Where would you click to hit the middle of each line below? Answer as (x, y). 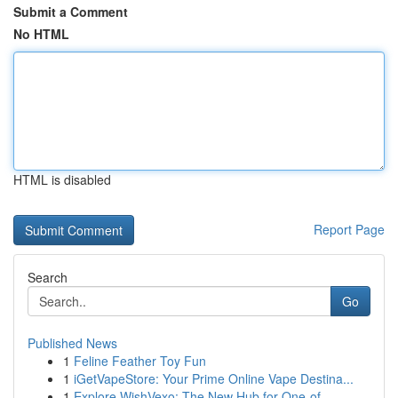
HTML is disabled (62, 179)
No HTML (41, 34)
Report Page (349, 229)
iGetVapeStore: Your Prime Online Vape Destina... (214, 378)
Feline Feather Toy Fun (140, 361)
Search (48, 277)
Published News (72, 343)
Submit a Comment (71, 12)
